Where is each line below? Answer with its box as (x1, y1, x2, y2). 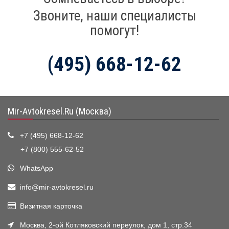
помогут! (90, 22, 139, 39)
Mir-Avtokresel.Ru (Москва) (8, 105, 111, 117)
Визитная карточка (20, 202, 82, 210)
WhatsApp (20, 164, 53, 172)
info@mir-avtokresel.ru (20, 183, 94, 191)
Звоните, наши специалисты (33, 7, 196, 24)
